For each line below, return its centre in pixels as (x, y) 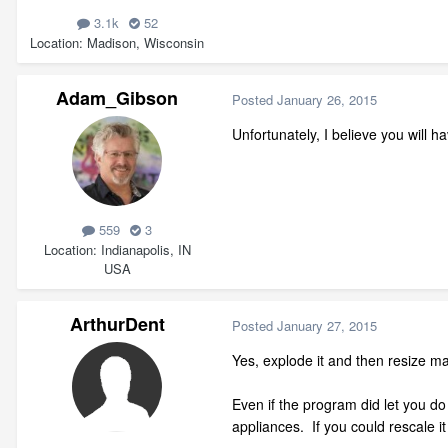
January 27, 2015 (327, 325)
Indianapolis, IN (145, 249)
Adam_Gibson (117, 98)
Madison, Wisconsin (145, 42)
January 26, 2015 (327, 99)
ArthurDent (117, 324)
